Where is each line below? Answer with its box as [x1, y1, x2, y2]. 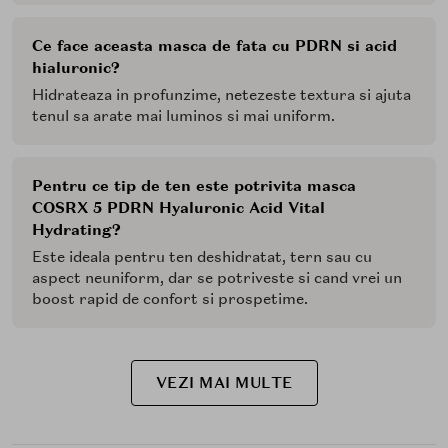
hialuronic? [32, 58, 120, 79]
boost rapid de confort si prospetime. [32, 289, 308, 310]
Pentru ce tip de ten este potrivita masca [32, 176, 356, 197]
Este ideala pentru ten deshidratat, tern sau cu [32, 247, 372, 268]
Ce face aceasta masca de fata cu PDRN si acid [32, 36, 397, 57]
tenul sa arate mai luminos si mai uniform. [32, 106, 335, 127]
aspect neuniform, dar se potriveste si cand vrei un [32, 268, 402, 289]
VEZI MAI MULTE [155, 373, 293, 394]
